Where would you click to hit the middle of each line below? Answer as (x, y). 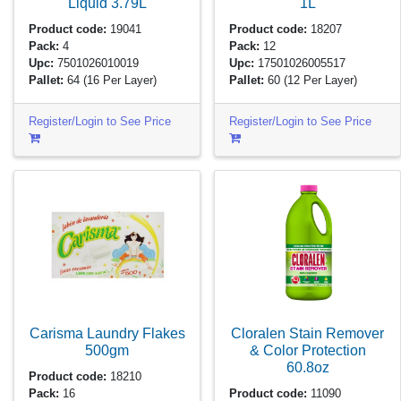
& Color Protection (307, 350)
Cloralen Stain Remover (307, 333)
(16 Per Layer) (120, 80)
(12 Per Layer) (321, 80)
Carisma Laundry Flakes (107, 333)
